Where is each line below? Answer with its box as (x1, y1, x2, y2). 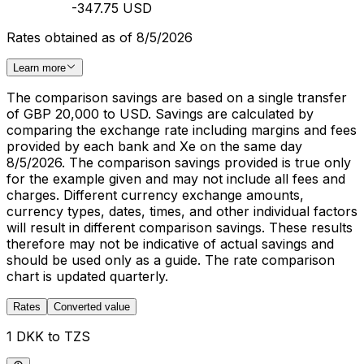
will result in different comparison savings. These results (6, 219, 353, 236)
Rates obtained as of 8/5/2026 (6, 29, 193, 46)
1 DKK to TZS (6, 328, 90, 345)
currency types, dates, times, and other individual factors (6, 203, 357, 220)
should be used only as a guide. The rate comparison (6, 252, 335, 269)
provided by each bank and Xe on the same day (6, 138, 302, 155)
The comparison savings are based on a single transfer (6, 89, 347, 106)
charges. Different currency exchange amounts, (6, 187, 304, 204)
